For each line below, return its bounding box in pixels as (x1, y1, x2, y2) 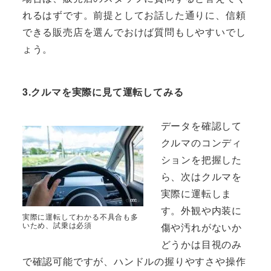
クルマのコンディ (160, 135, 242, 150)
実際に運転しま (160, 186, 232, 201)
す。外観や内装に (160, 203, 242, 218)
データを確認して (160, 119, 242, 133)
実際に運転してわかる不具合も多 (22, 211, 139, 222)
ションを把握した (160, 152, 242, 167)
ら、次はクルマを (160, 169, 242, 184)
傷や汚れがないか (160, 220, 242, 235)
